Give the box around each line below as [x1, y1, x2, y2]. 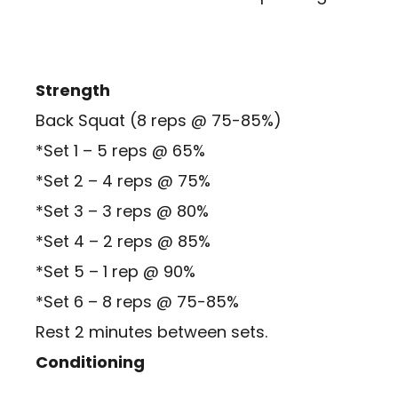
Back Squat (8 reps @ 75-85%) [36, 109, 282, 132]
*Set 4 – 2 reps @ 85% [36, 230, 211, 253]
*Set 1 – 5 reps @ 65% [36, 139, 205, 163]
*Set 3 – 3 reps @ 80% [36, 200, 209, 223]
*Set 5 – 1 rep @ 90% [36, 260, 195, 283]
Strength [36, 79, 110, 102]
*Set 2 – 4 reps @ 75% [36, 170, 211, 193]
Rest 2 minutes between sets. [36, 321, 267, 344]
